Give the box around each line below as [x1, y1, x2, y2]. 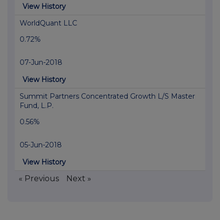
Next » [66, 174, 91, 184]
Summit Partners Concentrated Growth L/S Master [20, 92, 195, 101]
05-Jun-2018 [20, 140, 62, 150]
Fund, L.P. [20, 101, 54, 110]
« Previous [19, 174, 59, 184]
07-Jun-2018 [20, 58, 62, 67]
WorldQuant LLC [20, 19, 77, 28]
